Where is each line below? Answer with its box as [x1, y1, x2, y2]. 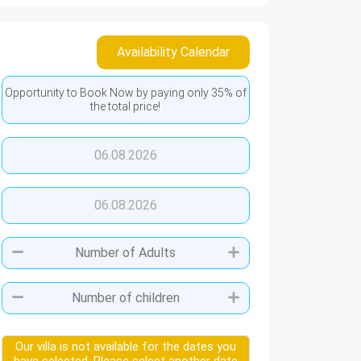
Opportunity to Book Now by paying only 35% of [4, 86, 247, 99]
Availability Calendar [116, 44, 230, 60]
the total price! [90, 100, 161, 113]
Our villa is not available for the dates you [15, 339, 236, 354]
